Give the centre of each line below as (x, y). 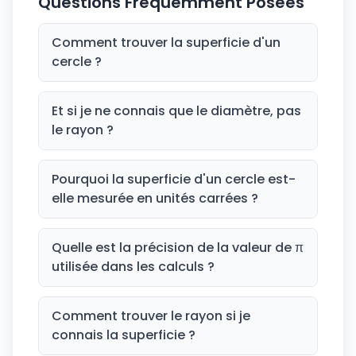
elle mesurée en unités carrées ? (155, 198)
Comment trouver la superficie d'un (166, 43)
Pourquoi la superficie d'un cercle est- (174, 179)
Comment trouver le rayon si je (151, 316)
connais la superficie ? (124, 335)
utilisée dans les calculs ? (133, 267)
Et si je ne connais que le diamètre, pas (176, 111)
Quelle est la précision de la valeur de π (178, 248)
